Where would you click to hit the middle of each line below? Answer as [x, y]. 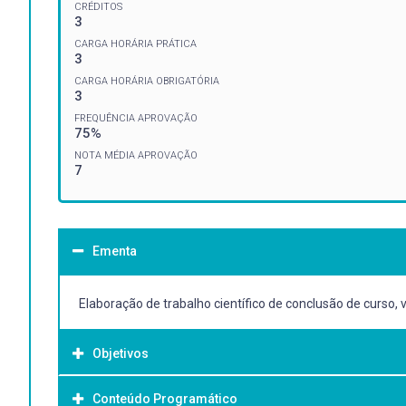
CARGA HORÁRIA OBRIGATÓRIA [147, 81]
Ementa [115, 251]
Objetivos [121, 353]
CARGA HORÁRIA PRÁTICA [135, 43]
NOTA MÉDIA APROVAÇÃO [136, 155]
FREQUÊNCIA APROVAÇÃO [136, 118]
